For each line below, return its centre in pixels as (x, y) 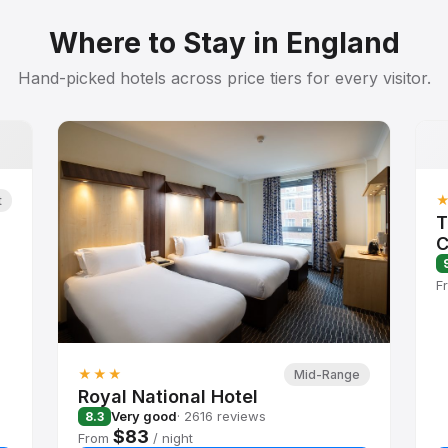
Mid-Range (327, 374)
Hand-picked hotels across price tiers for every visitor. (224, 78)
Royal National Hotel (167, 396)
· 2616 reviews (221, 416)
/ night (170, 437)
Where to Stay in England (224, 43)
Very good (143, 416)
